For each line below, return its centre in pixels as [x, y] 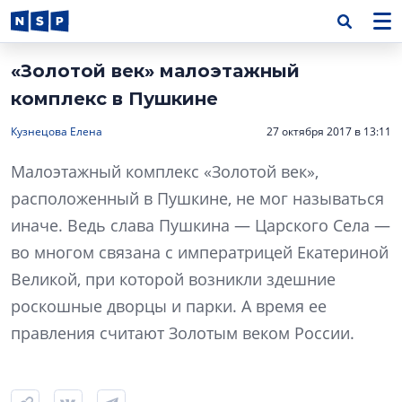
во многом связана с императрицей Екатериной [200, 252]
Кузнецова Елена [57, 131]
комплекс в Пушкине [114, 99]
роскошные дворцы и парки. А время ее [169, 306]
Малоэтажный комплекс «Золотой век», [165, 171]
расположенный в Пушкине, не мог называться [197, 198]
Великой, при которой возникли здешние [173, 279]
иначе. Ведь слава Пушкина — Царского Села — [201, 225]
